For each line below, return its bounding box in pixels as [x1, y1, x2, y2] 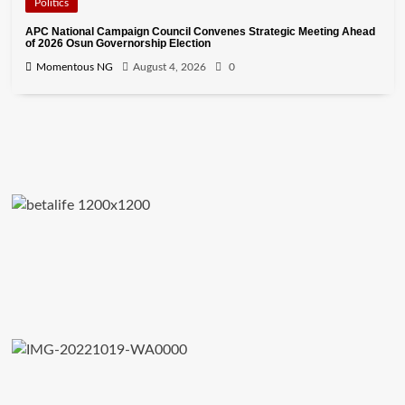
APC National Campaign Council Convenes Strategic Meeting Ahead [24, 25, 375, 39]
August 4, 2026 [132, 61, 206, 73]
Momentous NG [35, 61, 113, 73]
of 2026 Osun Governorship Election [24, 37, 211, 51]
